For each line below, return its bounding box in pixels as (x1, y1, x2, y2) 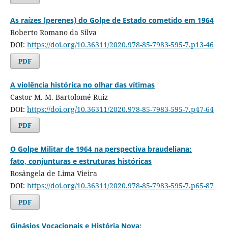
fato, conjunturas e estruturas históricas (10, 156, 152, 166)
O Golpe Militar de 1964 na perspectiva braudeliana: (10, 144, 192, 154)
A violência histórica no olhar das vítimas (10, 79, 155, 90)
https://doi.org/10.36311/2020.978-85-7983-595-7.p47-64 (26, 104, 214, 114)
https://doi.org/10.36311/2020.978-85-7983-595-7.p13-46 (26, 39, 214, 49)
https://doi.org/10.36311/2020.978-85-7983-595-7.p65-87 (26, 181, 214, 191)
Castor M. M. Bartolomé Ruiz (10, 92, 108, 102)
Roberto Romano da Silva (10, 27, 97, 37)
